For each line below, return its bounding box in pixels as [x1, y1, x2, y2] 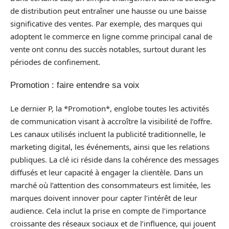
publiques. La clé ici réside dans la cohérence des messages [10, 154, 219, 165]
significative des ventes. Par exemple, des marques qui [10, 18, 202, 29]
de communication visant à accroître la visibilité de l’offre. [10, 116, 212, 126]
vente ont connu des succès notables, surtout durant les [10, 43, 206, 54]
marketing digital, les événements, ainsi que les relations [10, 141, 210, 152]
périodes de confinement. [10, 56, 100, 67]
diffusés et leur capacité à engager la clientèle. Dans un [10, 167, 203, 177]
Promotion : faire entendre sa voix [10, 80, 140, 90]
